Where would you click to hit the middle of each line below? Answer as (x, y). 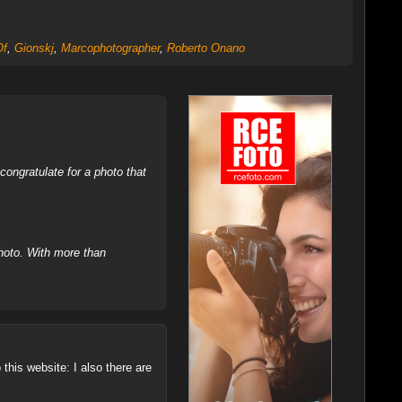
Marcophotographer (110, 48)
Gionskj (34, 48)
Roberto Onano (205, 48)
